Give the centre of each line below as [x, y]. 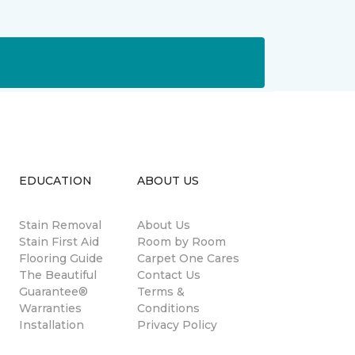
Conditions [168, 308]
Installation [51, 325]
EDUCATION [55, 181]
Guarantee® [53, 292]
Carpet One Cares [188, 258]
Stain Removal [60, 225]
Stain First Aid [59, 242]
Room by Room [181, 242]
